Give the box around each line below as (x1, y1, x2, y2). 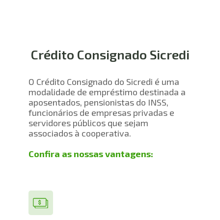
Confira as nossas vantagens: (28, 148, 153, 160)
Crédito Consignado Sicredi (30, 47, 190, 62)
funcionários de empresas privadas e (28, 107, 174, 118)
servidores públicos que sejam (28, 117, 148, 129)
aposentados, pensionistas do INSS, (28, 97, 168, 108)
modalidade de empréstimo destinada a (28, 86, 186, 98)
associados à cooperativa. (28, 128, 131, 139)
